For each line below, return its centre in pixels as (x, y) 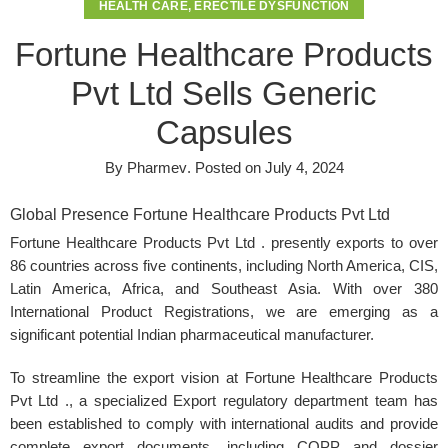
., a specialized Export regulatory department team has (248, 401)
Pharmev (156, 168)
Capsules (224, 133)
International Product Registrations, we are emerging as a (224, 312)
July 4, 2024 (304, 168)
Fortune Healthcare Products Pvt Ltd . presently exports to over (224, 243)
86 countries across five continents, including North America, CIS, (224, 266)
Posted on (227, 168)
